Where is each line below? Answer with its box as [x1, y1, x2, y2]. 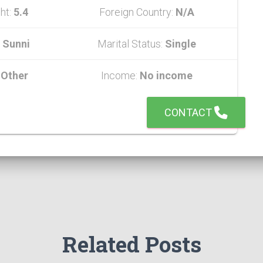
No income [139, 69, 193, 82]
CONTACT [164, 106, 214, 119]
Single [164, 38, 196, 50]
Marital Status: [97, 38, 165, 50]
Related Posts [62, 230, 201, 258]
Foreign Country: [99, 6, 176, 18]
